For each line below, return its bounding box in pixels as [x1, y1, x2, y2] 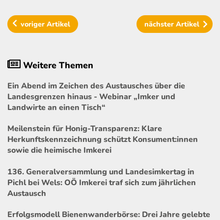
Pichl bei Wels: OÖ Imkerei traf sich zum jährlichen [7, 177, 196, 188]
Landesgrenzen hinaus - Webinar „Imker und [7, 91, 175, 103]
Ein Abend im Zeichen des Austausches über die [7, 81, 185, 92]
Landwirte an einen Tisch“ [7, 102, 106, 113]
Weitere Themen [21, 59, 93, 72]
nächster [144, 19, 176, 29]
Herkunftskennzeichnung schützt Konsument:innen [7, 134, 198, 145]
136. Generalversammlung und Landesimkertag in [7, 166, 194, 177]
